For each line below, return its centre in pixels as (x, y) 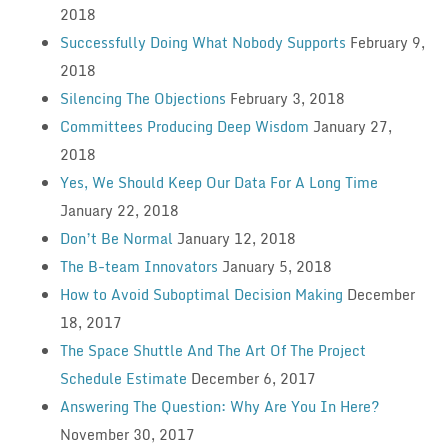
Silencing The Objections (142, 98)
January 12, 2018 (236, 238)
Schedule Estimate (123, 378)
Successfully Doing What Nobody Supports (202, 42)
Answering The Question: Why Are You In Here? (219, 406)
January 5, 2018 (276, 266)
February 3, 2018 (287, 98)
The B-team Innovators (138, 266)
